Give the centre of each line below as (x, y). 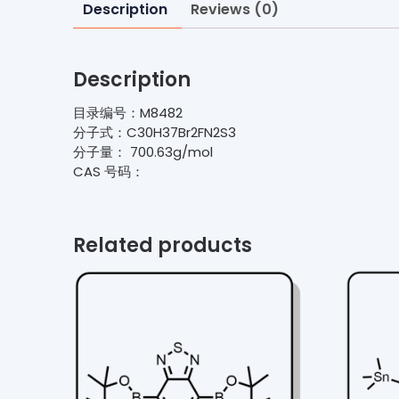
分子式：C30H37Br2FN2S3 (155, 133)
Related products (163, 245)
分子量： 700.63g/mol (143, 152)
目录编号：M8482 (128, 113)
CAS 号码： (109, 172)
